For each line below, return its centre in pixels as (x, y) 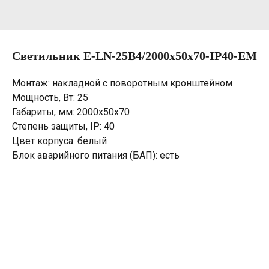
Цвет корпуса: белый (59, 141)
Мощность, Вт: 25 (50, 98)
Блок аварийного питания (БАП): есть (96, 155)
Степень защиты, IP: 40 (63, 126)
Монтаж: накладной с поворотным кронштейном (122, 83)
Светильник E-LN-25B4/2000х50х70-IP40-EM (134, 56)
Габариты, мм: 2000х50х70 (71, 112)
